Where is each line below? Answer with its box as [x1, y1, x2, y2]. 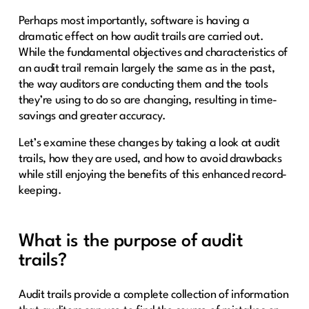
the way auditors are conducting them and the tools [18, 78, 268, 90]
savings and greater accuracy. [18, 110, 167, 122]
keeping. [18, 184, 62, 197]
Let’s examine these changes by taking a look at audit [18, 137, 280, 149]
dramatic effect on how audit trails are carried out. [18, 30, 264, 43]
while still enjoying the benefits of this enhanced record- [18, 168, 288, 181]
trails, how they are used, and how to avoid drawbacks [18, 152, 282, 165]
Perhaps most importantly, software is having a [18, 14, 250, 27]
